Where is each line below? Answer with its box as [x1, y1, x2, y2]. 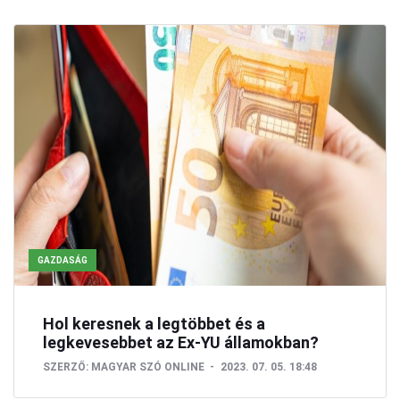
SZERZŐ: [43, 360, 88, 373]
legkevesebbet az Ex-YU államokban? [43, 332, 319, 352]
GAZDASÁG [37, 254, 87, 265]
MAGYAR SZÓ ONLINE [91, 360, 204, 373]
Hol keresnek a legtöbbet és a [43, 313, 265, 333]
